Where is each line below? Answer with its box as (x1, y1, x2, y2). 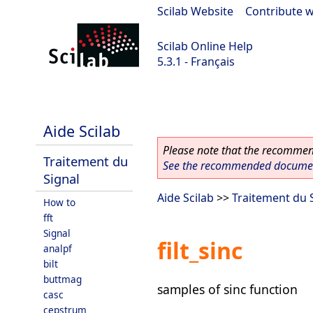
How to (43, 196, 75, 209)
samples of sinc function (157, 280, 298, 298)
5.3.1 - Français (157, 54, 235, 69)
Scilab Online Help (157, 38, 253, 54)
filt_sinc (157, 235, 242, 266)
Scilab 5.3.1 (7, 91, 65, 106)
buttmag (43, 272, 82, 286)
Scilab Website (157, 3, 233, 19)
